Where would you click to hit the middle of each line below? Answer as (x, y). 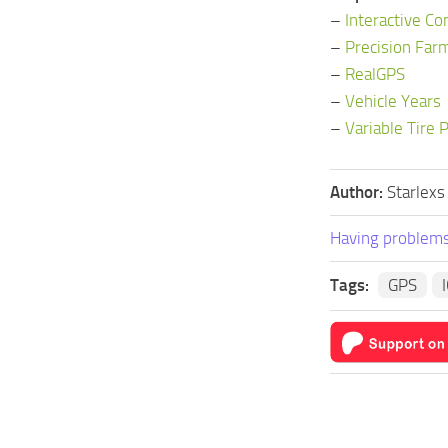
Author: (358, 191)
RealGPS (375, 73)
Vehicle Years (393, 100)
